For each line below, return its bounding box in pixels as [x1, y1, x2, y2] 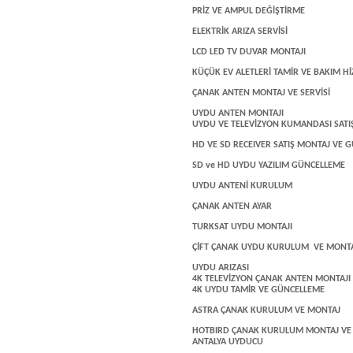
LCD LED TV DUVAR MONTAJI [192, 47, 306, 57]
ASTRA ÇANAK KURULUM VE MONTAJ [192, 306, 340, 315]
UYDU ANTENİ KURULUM [192, 181, 292, 191]
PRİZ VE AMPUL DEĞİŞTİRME [192, 6, 305, 16]
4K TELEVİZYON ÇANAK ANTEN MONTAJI [192, 274, 351, 284]
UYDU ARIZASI [192, 263, 249, 273]
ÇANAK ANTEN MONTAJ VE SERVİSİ [192, 88, 330, 98]
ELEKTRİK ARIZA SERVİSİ [192, 27, 288, 36]
